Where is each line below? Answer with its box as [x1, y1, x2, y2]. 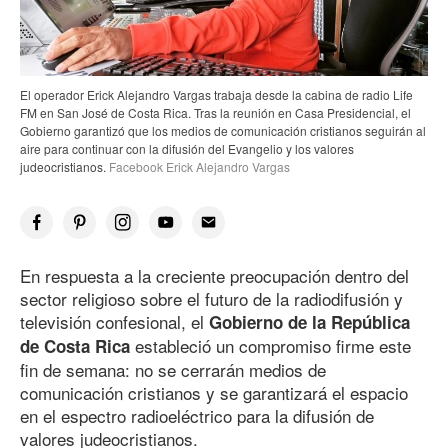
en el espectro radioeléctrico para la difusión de [20, 402, 374, 428]
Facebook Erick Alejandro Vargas [106, 157, 290, 175]
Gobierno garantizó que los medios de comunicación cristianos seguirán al [20, 121, 426, 139]
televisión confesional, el [20, 308, 209, 334]
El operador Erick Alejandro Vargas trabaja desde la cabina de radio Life [20, 85, 413, 103]
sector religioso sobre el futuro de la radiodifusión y [20, 285, 403, 311]
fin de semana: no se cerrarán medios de [20, 356, 326, 382]
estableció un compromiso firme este [135, 332, 411, 358]
